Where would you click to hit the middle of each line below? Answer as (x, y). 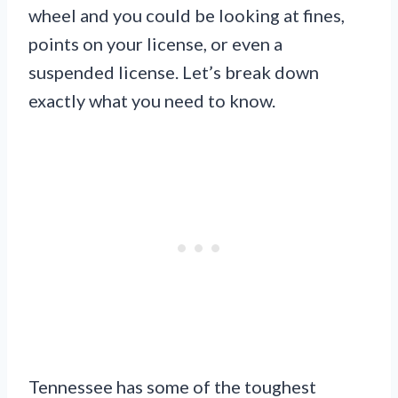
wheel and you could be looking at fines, (187, 16)
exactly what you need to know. (152, 101)
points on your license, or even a (155, 44)
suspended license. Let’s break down (174, 72)
